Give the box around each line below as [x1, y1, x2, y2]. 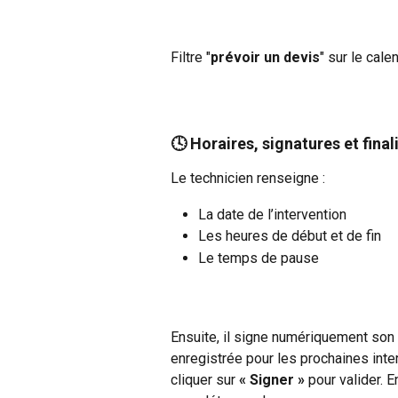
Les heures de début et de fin [198, 227, 381, 245]
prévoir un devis [211, 49, 320, 67]
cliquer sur [171, 370, 239, 388]
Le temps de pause [198, 249, 319, 267]
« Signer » [239, 370, 305, 388]
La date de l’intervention [198, 205, 346, 223]
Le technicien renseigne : [171, 170, 325, 187]
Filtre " [171, 49, 211, 67]
